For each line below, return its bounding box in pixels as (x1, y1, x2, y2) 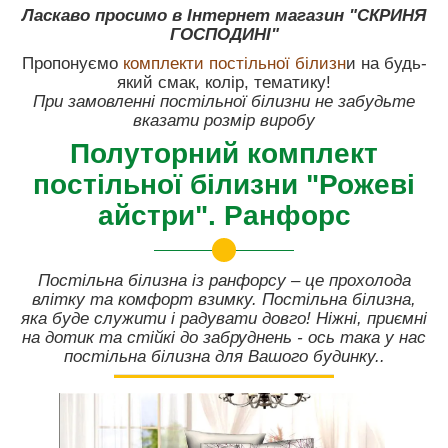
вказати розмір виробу (133, 110, 315, 130)
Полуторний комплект (70, 137, 378, 169)
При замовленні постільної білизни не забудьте (33, 91, 415, 111)
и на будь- (345, 53, 427, 73)
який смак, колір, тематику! (117, 72, 331, 92)
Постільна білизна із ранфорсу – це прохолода (37, 270, 411, 290)
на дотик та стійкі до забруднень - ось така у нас (22, 327, 426, 347)
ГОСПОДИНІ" (169, 24, 279, 44)
